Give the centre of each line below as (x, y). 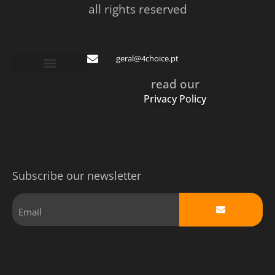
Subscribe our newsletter (77, 176)
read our (175, 84)
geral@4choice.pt (147, 58)
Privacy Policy (175, 99)
